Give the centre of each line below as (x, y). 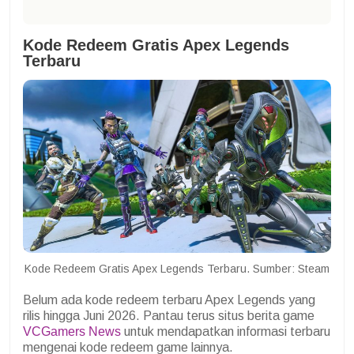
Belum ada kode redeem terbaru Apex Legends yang (169, 299)
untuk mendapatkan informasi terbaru (226, 331)
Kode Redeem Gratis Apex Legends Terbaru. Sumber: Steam (177, 268)
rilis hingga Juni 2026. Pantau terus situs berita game (169, 315)
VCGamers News (72, 331)
